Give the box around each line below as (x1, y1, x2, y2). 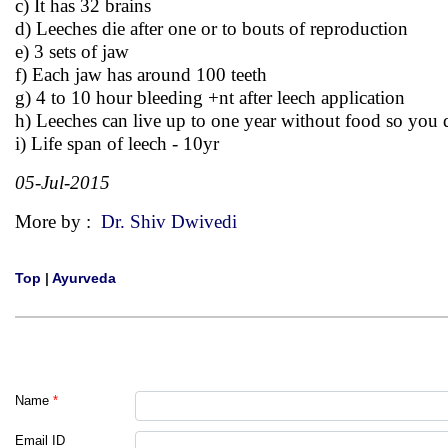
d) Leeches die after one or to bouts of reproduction (15, 18, 408, 39)
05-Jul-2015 (15, 172, 110, 193)
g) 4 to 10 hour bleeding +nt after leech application (15, 87, 405, 108)
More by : (15, 211, 101, 232)
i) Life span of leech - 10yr (15, 133, 219, 154)
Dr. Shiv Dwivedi (101, 211, 237, 232)
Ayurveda (52, 270, 116, 286)
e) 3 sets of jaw (15, 41, 129, 62)
